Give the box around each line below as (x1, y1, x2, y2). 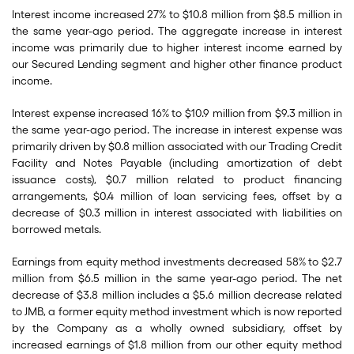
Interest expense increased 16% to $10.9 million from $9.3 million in (12, 107, 342, 120)
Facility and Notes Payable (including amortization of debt (12, 156, 342, 170)
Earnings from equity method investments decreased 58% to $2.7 (12, 255, 342, 269)
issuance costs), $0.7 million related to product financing (12, 173, 342, 186)
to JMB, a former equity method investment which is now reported (12, 305, 342, 318)
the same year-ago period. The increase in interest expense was (12, 123, 342, 137)
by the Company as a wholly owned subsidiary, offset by (12, 322, 342, 335)
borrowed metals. (12, 223, 101, 236)
